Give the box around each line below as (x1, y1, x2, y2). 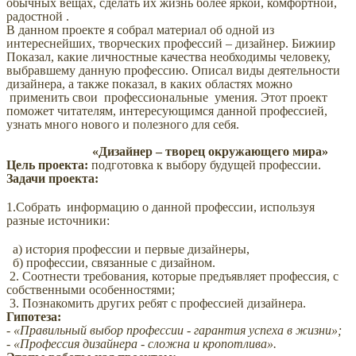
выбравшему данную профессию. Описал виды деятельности (6, 64, 340, 78)
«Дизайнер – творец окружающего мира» (92, 145, 328, 159)
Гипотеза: (6, 309, 61, 323)
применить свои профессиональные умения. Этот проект (6, 91, 327, 105)
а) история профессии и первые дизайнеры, (6, 242, 250, 256)
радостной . (6, 10, 69, 24)
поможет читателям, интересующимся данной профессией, (6, 104, 327, 118)
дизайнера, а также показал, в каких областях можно (6, 77, 292, 91)
